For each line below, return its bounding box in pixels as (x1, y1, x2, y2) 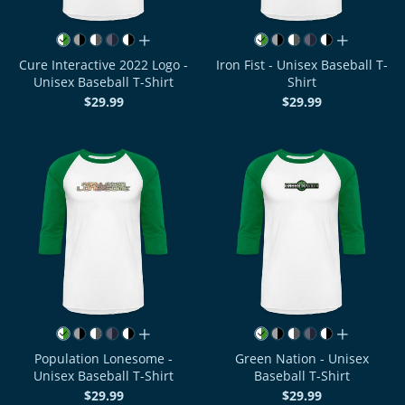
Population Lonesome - (34, 349, 173, 367)
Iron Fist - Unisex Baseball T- (215, 55, 388, 73)
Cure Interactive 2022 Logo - (19, 55, 188, 73)
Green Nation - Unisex (234, 349, 369, 367)
